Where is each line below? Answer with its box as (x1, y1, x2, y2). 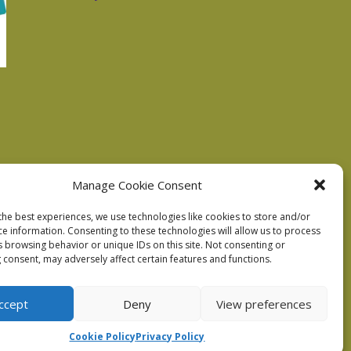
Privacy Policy (136, 330, 205, 343)
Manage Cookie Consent (71, 177, 202, 193)
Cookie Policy (69, 330, 136, 343)
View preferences (215, 295, 312, 312)
